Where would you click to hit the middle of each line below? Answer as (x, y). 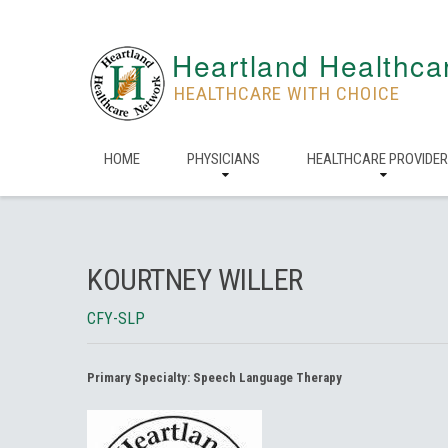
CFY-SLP (116, 318)
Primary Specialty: (140, 377)
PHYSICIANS (223, 159)
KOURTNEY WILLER (195, 279)
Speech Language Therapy (267, 377)
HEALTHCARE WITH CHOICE (287, 93)
